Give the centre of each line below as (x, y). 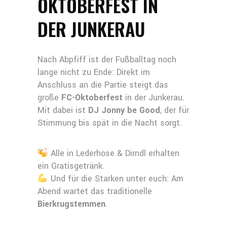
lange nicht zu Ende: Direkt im (94, 72)
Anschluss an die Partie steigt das (103, 85)
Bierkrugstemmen (71, 204)
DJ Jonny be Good (124, 110)
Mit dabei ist (63, 110)
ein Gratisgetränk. (71, 166)
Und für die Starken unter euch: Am (116, 179)
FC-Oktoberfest (92, 98)
